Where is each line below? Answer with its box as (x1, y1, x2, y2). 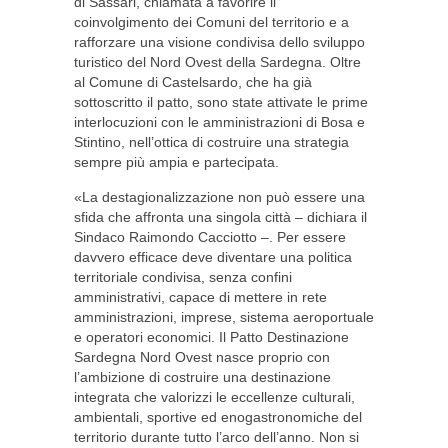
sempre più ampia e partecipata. (74, 154, 279, 170)
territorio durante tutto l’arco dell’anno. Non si (74, 429, 359, 445)
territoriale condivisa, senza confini (74, 269, 292, 285)
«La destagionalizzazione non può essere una (74, 189, 365, 205)
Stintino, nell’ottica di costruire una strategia (74, 134, 349, 150)
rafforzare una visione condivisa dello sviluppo (74, 34, 365, 50)
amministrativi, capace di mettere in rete (74, 289, 327, 305)
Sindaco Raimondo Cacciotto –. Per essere (74, 229, 346, 245)
